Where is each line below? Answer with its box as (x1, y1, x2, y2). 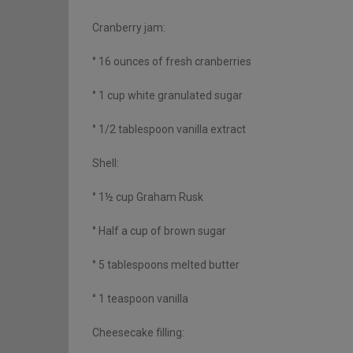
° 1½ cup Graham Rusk (92, 191, 203, 204)
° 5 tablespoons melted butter (92, 258, 240, 272)
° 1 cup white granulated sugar (92, 89, 243, 102)
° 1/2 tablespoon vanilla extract (92, 123, 246, 136)
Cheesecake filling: (92, 326, 184, 340)
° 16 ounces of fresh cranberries (92, 55, 251, 69)
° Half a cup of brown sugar (92, 225, 226, 238)
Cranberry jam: (92, 21, 165, 35)
